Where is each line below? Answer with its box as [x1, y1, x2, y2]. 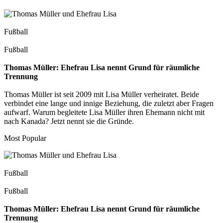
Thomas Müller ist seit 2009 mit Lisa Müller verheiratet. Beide [4, 90, 199, 99]
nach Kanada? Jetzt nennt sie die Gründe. [4, 116, 134, 125]
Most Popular [4, 133, 46, 142]
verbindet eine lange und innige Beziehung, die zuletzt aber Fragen [4, 99, 214, 108]
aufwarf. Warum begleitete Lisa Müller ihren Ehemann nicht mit [4, 108, 205, 116]
